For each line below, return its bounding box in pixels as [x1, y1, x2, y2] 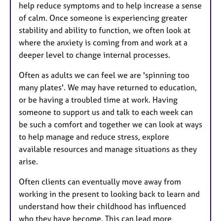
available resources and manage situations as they [19, 144, 197, 154]
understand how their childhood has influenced [19, 201, 186, 212]
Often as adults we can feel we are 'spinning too [19, 70, 189, 80]
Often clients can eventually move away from [19, 177, 181, 187]
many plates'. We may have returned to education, [19, 82, 197, 93]
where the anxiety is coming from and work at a [19, 37, 187, 48]
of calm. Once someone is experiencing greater [19, 13, 187, 23]
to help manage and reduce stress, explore [19, 132, 169, 142]
